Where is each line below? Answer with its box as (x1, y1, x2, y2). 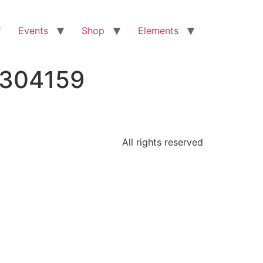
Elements (138, 25, 178, 36)
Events (18, 25, 48, 36)
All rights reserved (122, 136, 203, 149)
